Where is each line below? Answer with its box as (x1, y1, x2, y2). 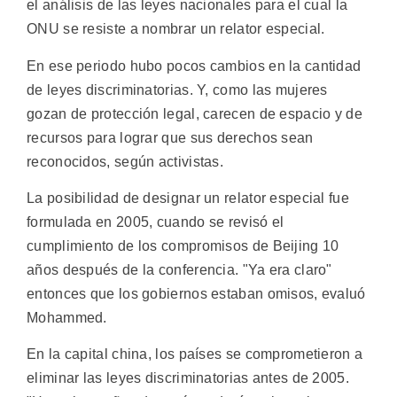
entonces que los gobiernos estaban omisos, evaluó (27, 286, 366, 302)
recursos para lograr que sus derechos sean (27, 129, 314, 145)
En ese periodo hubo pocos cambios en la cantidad (27, 58, 362, 74)
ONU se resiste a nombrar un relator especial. (27, 21, 325, 37)
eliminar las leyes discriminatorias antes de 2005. (27, 370, 349, 386)
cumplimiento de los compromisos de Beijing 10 (27, 238, 339, 254)
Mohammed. (27, 310, 107, 326)
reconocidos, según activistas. (27, 153, 224, 169)
